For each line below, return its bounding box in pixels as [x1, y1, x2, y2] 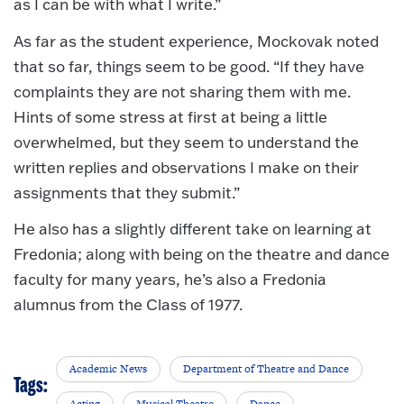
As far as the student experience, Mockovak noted [14, 31, 379, 50]
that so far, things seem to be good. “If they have [14, 56, 364, 76]
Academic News [69, 360, 148, 377]
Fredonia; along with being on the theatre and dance [14, 244, 390, 264]
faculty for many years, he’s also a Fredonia [14, 270, 326, 289]
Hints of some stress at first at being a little [14, 106, 327, 126]
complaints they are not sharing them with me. [14, 81, 351, 101]
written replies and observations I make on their [14, 157, 359, 177]
